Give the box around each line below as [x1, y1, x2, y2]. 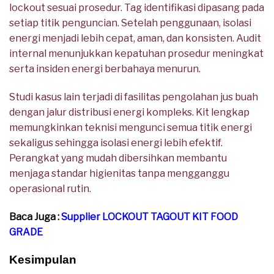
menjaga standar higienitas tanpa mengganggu [9, 168, 229, 180]
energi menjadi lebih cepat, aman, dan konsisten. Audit [9, 32, 261, 45]
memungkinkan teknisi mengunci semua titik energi [9, 122, 252, 134]
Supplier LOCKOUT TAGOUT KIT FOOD [61, 210, 238, 223]
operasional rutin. [9, 183, 91, 195]
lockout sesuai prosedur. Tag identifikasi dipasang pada [9, 2, 264, 14]
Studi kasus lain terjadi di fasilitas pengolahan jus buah [9, 91, 258, 103]
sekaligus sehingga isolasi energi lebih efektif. [9, 137, 223, 149]
